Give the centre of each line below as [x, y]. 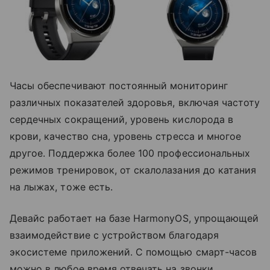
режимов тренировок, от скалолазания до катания [133, 170]
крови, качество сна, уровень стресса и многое [126, 136]
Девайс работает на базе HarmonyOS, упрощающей [134, 218]
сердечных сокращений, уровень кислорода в [121, 119]
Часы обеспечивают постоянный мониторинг [119, 85]
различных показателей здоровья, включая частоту [135, 102]
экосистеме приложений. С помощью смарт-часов [133, 252]
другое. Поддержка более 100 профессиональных [130, 153]
